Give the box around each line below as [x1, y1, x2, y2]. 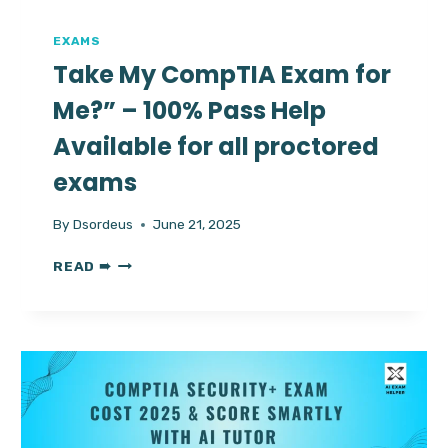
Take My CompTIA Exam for [53, 57, 392, 91]
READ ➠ [53, 258, 112, 275]
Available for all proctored [53, 129, 380, 163]
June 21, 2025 [152, 216, 241, 233]
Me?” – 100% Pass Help [53, 93, 327, 127]
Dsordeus [72, 216, 133, 233]
